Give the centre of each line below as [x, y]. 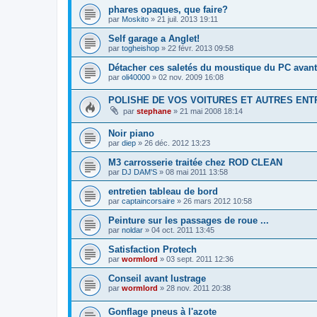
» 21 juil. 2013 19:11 [183, 19]
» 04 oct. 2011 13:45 [179, 230]
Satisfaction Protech [152, 250]
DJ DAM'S [139, 172]
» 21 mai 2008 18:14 [207, 111]
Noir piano [131, 134]
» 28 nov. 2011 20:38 [194, 288]
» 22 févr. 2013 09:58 [196, 48]
